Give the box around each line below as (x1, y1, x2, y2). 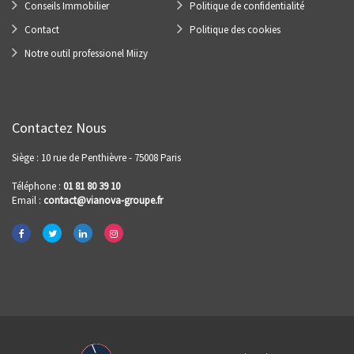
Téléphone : (12, 179, 63, 193)
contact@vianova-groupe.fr (43, 194, 163, 207)
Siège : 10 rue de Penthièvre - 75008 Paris (12, 151, 181, 164)
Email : (12, 194, 43, 207)
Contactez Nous (12, 119, 107, 137)
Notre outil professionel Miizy (24, 47, 148, 60)
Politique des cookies (190, 23, 281, 36)
